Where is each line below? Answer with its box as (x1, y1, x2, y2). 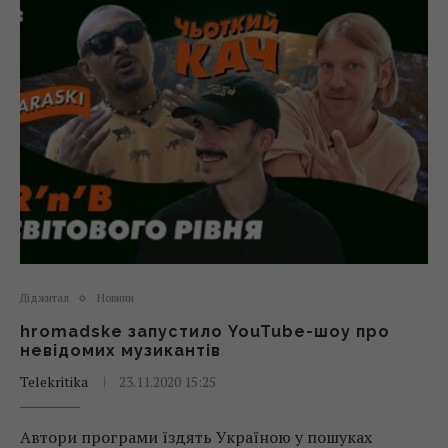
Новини (97, 291, 134, 305)
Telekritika (20, 372, 88, 391)
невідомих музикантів (20, 341, 221, 360)
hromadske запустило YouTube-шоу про (20, 322, 390, 341)
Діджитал (20, 291, 69, 305)
